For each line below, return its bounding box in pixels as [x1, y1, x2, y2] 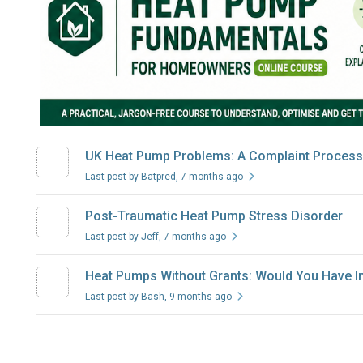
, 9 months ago [164, 291, 232, 303]
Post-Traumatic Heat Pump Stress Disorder [84, 208, 343, 224]
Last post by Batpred [84, 171, 176, 183]
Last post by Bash [84, 291, 164, 303]
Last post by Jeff [84, 231, 159, 243]
